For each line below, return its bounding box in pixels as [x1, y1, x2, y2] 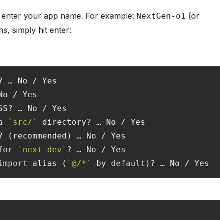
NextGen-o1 [137, 11, 186, 21]
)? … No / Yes [145, 159, 209, 168]
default [111, 159, 145, 168]
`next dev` [18, 145, 67, 155]
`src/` [8, 117, 37, 127]
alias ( [27, 159, 67, 168]
